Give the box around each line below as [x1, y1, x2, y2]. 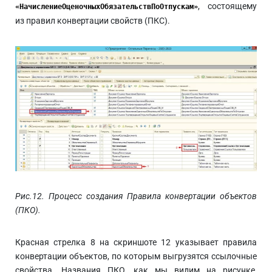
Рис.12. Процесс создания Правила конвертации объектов [15, 191, 257, 201]
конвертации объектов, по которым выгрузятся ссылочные [15, 251, 257, 261]
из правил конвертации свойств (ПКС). [15, 16, 170, 26]
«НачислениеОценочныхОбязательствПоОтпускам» [15, 2, 198, 12]
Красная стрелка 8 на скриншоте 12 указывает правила [15, 237, 257, 247]
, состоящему [198, 1, 257, 12]
